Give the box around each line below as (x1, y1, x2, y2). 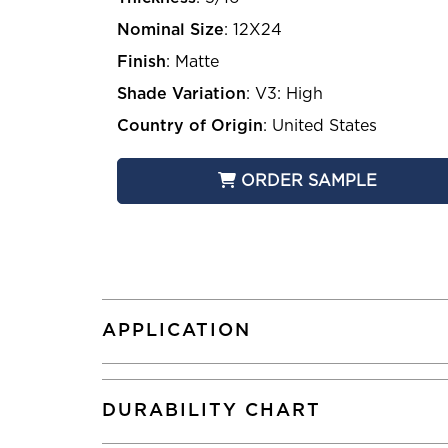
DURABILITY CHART (102, 402, 321, 421)
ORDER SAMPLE (241, 173, 378, 190)
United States (272, 118, 377, 135)
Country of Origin (117, 118, 263, 135)
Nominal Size (117, 22, 224, 39)
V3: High (255, 86, 323, 103)
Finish (117, 54, 166, 71)
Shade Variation (117, 86, 246, 103)
